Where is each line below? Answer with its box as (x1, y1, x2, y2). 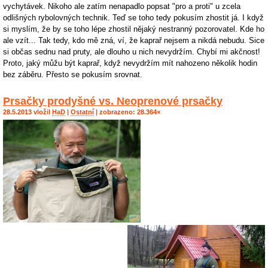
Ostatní (71, 108, 94, 116)
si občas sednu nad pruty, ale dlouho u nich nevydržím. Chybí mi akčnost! (3, 47, 260, 57)
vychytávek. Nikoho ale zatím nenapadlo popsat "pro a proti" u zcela (3, 2, 240, 11)
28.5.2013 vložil (3, 108, 52, 116)
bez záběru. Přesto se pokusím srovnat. (3, 70, 142, 80)
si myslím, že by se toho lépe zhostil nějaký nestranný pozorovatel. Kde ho (3, 25, 264, 34)
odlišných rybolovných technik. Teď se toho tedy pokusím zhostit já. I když (3, 13, 264, 23)
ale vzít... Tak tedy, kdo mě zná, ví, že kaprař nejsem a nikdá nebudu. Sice (3, 36, 264, 45)
